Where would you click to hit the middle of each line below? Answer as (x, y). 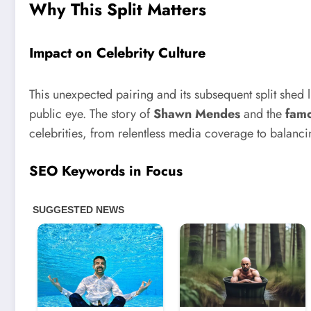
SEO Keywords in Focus (106, 171)
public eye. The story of (91, 114)
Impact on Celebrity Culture (117, 53)
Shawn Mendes (197, 114)
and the (263, 114)
